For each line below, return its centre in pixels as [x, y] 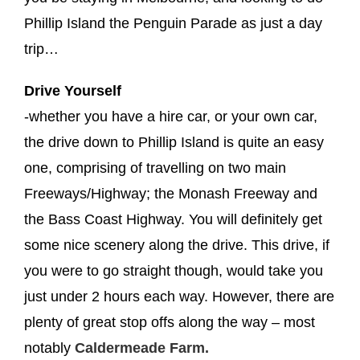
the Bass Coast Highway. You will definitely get [173, 219]
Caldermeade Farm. [142, 348]
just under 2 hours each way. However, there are [179, 296]
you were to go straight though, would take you [174, 270]
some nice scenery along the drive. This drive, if [177, 245]
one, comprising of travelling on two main [155, 168]
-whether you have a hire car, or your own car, [171, 116]
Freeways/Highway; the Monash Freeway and [171, 193]
